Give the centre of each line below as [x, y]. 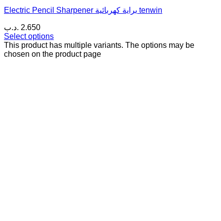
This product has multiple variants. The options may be [99, 45]
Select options [29, 37]
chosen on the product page [53, 54]
